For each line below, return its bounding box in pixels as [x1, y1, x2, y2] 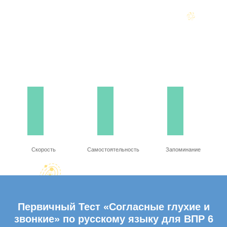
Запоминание [166, 146, 201, 153]
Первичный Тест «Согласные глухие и [17, 201, 210, 212]
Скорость [31, 146, 56, 153]
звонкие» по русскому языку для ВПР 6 [14, 213, 213, 224]
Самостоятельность [87, 146, 140, 153]
